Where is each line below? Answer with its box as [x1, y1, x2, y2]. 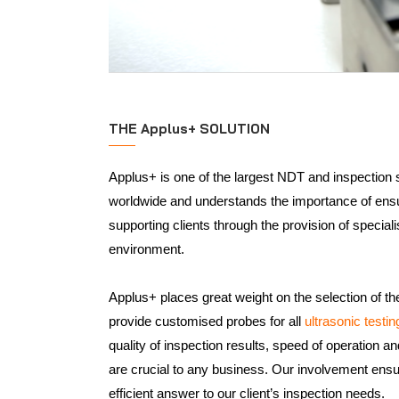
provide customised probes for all [109, 313, 305, 330]
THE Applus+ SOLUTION [109, 120, 270, 138]
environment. [109, 241, 184, 257]
